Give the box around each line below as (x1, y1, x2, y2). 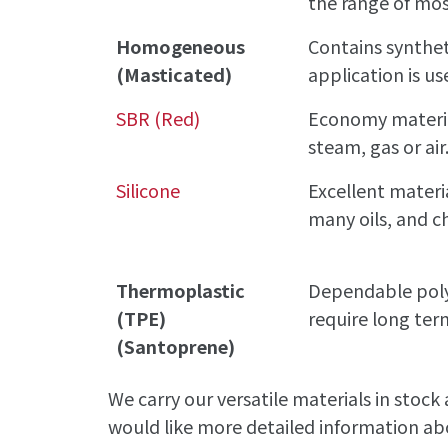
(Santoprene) (116, 332, 236, 359)
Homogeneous (116, 32, 246, 59)
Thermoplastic (116, 276, 246, 303)
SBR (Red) (116, 104, 201, 131)
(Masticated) (116, 60, 233, 87)
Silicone (116, 176, 181, 203)
